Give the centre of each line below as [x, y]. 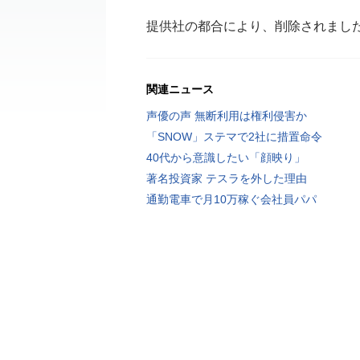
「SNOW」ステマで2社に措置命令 [234, 137]
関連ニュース [180, 89]
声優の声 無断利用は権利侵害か [227, 116]
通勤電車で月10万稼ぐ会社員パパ [231, 199]
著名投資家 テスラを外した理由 [227, 178]
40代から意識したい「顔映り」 [226, 157]
